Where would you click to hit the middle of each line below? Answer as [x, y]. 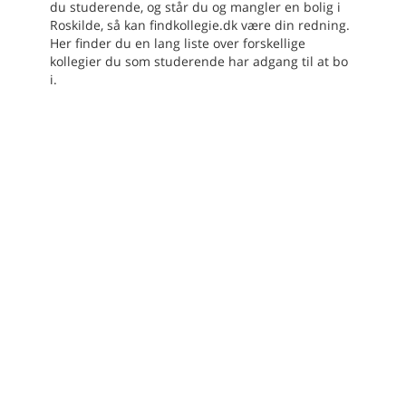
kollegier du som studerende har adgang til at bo [199, 62]
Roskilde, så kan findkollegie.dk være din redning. [200, 25]
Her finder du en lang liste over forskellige [178, 43]
